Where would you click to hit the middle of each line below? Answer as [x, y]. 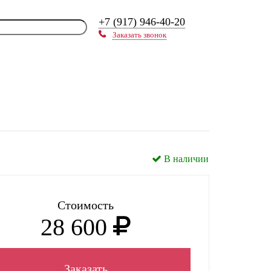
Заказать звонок [139, 34]
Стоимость [85, 205]
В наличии [185, 159]
